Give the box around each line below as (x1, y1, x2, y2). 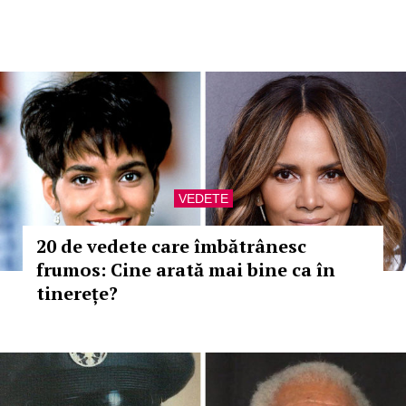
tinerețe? (36, 281, 118, 305)
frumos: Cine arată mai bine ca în (36, 257, 335, 282)
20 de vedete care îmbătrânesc (36, 234, 306, 258)
